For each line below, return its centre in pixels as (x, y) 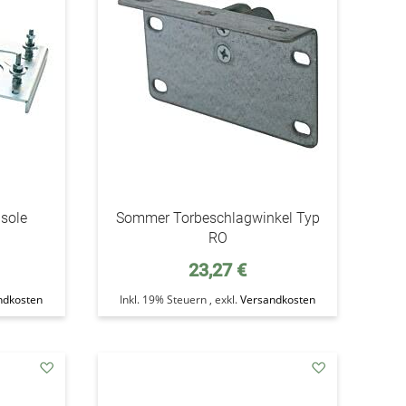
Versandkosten (278, 300)
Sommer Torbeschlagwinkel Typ (217, 218)
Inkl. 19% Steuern (165, 300)
